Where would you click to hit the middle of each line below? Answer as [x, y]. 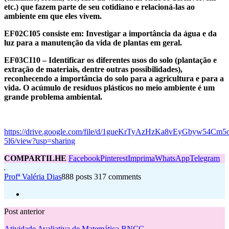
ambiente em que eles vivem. [53, 16]
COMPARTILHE [36, 158]
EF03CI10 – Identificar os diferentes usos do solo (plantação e [110, 60]
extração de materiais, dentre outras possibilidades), [93, 70]
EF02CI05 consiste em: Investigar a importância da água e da [110, 34]
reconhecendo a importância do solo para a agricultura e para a [114, 79]
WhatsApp [172, 158]
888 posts [77, 177]
